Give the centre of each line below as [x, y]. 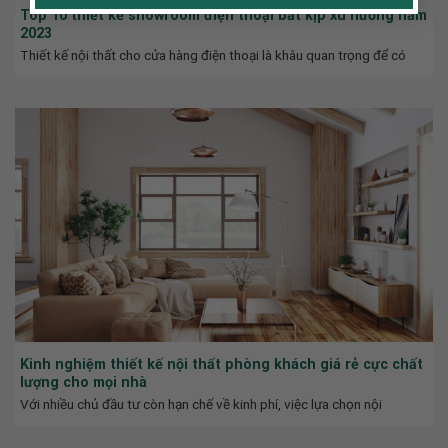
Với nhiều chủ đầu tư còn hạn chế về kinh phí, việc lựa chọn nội [201, 403]
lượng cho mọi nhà [83, 381]
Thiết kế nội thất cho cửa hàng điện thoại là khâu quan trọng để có [213, 54]
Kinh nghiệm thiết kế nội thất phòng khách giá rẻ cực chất [221, 363]
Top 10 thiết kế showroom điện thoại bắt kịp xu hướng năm [223, 14]
